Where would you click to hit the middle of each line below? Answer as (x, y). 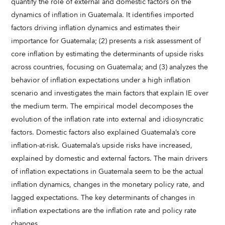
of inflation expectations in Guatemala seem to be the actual (107, 172)
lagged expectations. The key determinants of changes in (103, 198)
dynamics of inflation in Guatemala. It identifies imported (103, 15)
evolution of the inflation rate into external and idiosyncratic (107, 120)
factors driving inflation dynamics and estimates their (96, 28)
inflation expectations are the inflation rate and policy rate (104, 211)
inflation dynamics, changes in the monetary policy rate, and (108, 185)
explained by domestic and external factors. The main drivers (109, 159)
